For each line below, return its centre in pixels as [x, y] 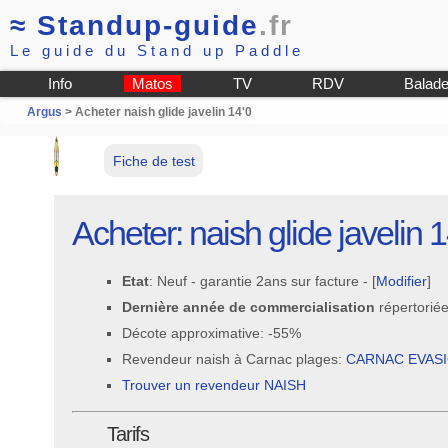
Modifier [402, 280]
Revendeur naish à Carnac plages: [234, 358]
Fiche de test [153, 160]
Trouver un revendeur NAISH [214, 384]
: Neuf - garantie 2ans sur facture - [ [263, 280]
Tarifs [128, 433]
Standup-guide [148, 25]
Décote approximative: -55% [212, 332]
